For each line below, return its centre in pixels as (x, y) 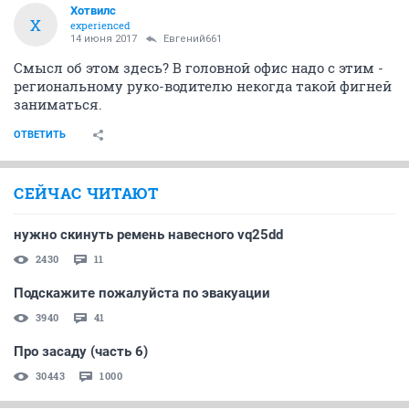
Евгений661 (193, 39)
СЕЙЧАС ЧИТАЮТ (86, 193)
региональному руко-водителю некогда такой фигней (203, 86)
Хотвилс (93, 10)
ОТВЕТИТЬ (40, 135)
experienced (100, 25)
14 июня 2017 (104, 39)
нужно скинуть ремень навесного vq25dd (148, 235)
